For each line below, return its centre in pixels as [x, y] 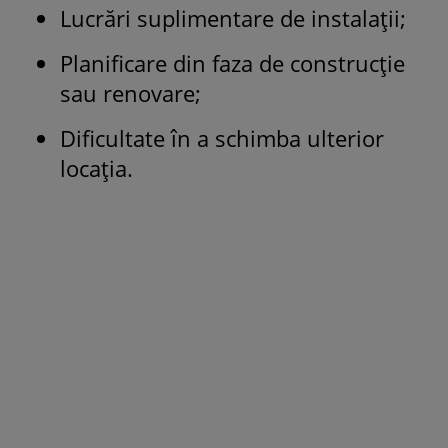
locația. [96, 167]
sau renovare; [130, 92]
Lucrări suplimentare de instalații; [233, 17]
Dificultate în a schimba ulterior [222, 137]
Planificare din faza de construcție [232, 62]
